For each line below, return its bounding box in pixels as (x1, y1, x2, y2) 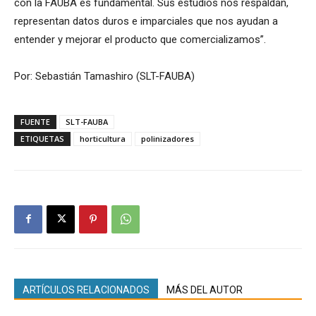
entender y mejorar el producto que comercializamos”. (14, 32, 266, 46)
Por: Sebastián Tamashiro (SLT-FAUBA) (14, 69, 195, 83)
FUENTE (20, 116, 50, 127)
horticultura (80, 133, 126, 144)
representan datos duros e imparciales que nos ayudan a (14, 14, 278, 28)
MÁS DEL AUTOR (166, 284, 243, 296)
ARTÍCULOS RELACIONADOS (23, 284, 150, 296)
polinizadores (141, 133, 194, 144)
